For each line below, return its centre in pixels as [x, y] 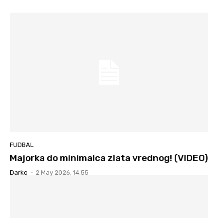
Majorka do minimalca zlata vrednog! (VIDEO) [109, 158]
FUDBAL [22, 145]
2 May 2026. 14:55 [62, 172]
